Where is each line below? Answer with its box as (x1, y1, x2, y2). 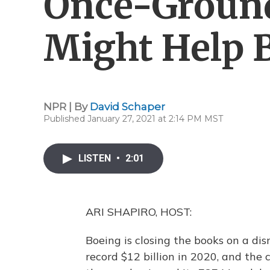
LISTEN (78, 152, 113, 164)
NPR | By (43, 101, 90, 113)
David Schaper (90, 101, 165, 113)
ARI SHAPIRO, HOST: (86, 205, 192, 219)
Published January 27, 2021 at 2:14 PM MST (43, 113, 223, 124)
